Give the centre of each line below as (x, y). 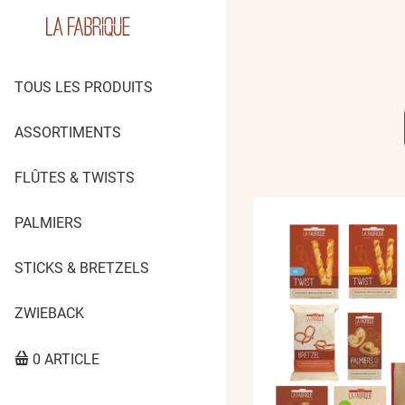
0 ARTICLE (66, 359)
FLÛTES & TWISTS (75, 178)
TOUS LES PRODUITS (84, 87)
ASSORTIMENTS (68, 132)
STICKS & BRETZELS (82, 268)
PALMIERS (48, 223)
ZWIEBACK (49, 313)
